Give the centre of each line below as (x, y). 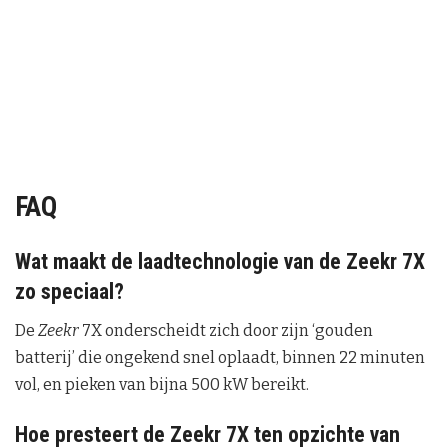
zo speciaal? (69, 291)
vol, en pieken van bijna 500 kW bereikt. (162, 385)
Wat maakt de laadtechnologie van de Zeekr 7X (220, 261)
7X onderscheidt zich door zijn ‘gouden (226, 331)
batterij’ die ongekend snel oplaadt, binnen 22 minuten (220, 358)
